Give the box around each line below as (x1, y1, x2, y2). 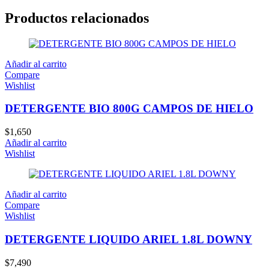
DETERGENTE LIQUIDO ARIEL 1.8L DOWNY (5, 232, 252, 246)
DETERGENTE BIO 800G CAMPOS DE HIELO (5, 102, 253, 115)
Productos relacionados (5, 10, 149, 26)
